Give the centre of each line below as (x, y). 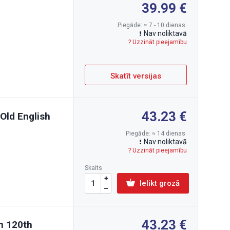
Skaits (93, 168)
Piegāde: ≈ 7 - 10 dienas (152, 25)
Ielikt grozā (160, 183)
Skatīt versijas (136, 76)
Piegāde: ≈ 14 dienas (156, 133)
